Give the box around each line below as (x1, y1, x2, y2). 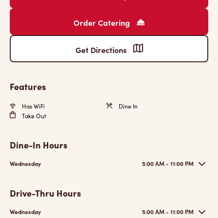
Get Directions (75, 44, 128, 55)
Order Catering (73, 17, 132, 28)
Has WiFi (20, 102, 45, 110)
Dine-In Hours (10, 139, 68, 151)
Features (10, 80, 46, 92)
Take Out (20, 112, 46, 120)
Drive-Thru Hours (10, 187, 81, 199)
